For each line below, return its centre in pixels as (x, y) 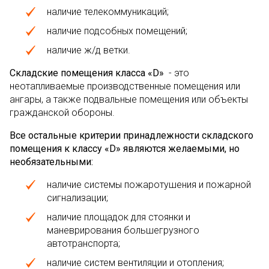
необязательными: (51, 162)
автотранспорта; (83, 243)
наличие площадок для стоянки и (119, 217)
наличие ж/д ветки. (89, 50)
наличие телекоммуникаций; (108, 12)
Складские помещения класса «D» (87, 73)
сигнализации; (77, 198)
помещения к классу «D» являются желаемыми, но (125, 149)
